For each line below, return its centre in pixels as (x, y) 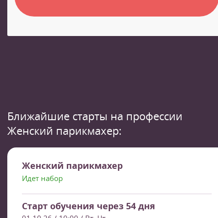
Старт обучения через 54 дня (89, 206)
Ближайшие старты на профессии (95, 116)
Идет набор (42, 178)
